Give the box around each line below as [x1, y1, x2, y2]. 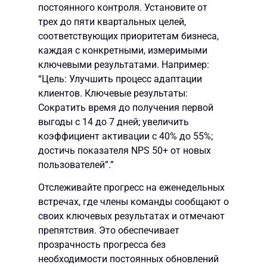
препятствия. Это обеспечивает [38, 225, 179, 237]
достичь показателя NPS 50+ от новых [38, 144, 211, 156]
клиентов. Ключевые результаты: [38, 87, 188, 99]
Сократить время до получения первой [38, 101, 213, 113]
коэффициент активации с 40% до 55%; [38, 130, 213, 142]
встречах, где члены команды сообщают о [38, 196, 229, 208]
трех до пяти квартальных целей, [38, 15, 186, 27]
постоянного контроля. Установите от [38, 1, 207, 13]
